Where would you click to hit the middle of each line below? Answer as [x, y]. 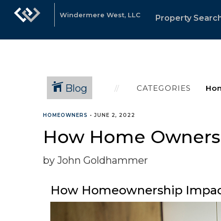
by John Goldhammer [95, 160]
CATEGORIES [164, 88]
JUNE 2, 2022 [115, 115]
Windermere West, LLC [100, 15]
